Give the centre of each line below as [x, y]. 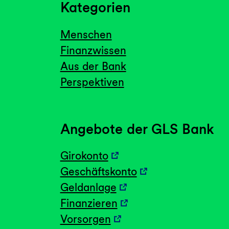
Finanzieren [89, 203]
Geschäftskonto [98, 172]
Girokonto [84, 156]
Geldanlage [88, 188]
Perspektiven [92, 82]
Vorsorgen [85, 219]
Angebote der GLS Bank [137, 129]
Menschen [86, 34]
